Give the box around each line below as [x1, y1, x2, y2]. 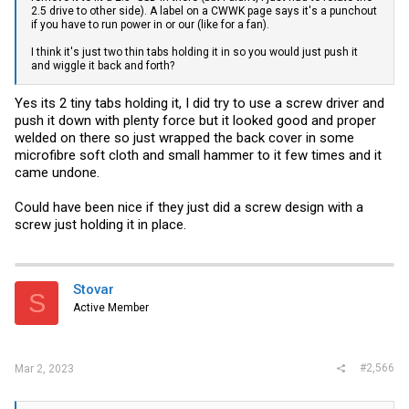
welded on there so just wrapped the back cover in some [15, 130, 354, 146]
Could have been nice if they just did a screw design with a [15, 199, 363, 215]
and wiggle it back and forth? [31, 58, 174, 72]
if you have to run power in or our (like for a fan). [31, 17, 269, 31]
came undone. [15, 164, 100, 181]
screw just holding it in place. [15, 216, 186, 233]
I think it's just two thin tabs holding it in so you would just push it [31, 45, 358, 58]
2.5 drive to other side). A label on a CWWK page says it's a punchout [31, 4, 377, 17]
